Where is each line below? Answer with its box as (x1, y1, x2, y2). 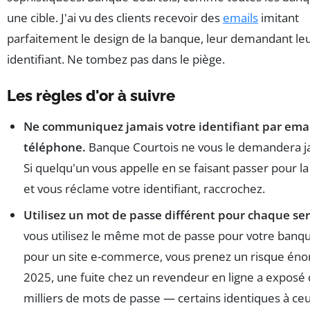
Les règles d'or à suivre (7, 86, 175, 104)
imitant (258, 9, 299, 26)
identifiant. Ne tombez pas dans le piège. (7, 51, 225, 67)
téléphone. (24, 138, 86, 155)
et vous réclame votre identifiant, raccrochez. (24, 180, 265, 197)
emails (223, 9, 258, 26)
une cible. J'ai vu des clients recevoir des (7, 9, 223, 26)
